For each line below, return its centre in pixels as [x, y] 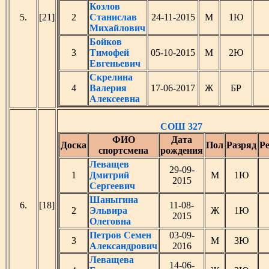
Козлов [105, 6]
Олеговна [110, 221]
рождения [182, 150]
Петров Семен [120, 235]
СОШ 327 [181, 126]
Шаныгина [114, 200]
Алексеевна [115, 99]
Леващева [112, 260]
